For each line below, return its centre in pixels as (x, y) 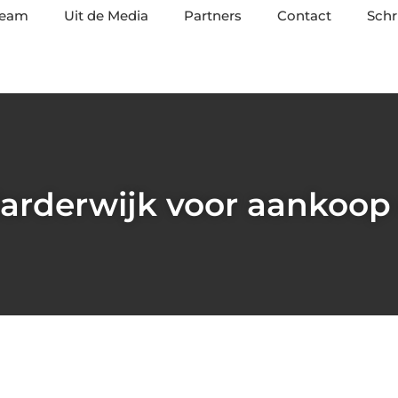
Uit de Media (106, 16)
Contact (304, 16)
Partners (213, 16)
